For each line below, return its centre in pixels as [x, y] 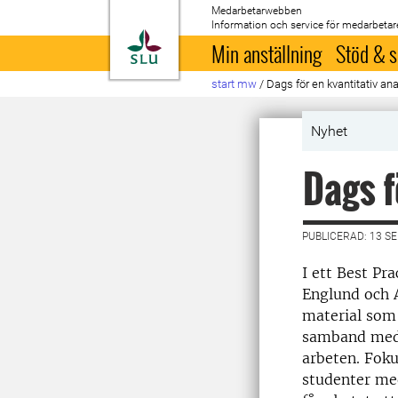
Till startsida [206, 39]
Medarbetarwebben [257, 11]
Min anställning [267, 53]
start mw [235, 84]
